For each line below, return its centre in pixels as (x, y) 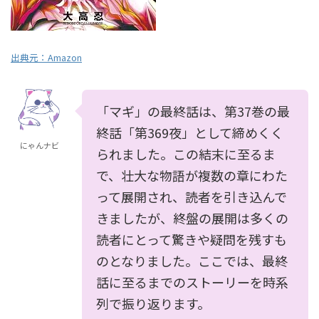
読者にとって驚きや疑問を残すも (192, 239)
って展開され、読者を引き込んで (192, 197)
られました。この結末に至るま (186, 154)
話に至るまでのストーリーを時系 (192, 282)
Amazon (65, 57)
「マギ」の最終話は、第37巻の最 (193, 111)
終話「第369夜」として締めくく (190, 132)
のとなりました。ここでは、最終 (192, 261)
